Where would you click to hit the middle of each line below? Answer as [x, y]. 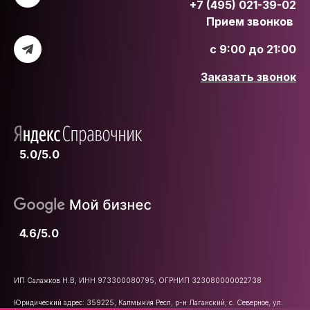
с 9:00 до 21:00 [253, 49]
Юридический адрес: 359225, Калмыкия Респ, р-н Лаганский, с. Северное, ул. [148, 302]
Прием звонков [251, 21]
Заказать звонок [248, 77]
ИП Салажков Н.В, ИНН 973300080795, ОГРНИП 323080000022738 [138, 280]
